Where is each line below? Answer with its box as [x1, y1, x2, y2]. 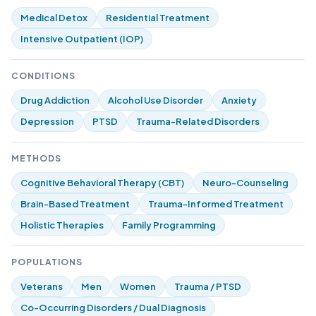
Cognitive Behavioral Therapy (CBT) [20, 177, 184, 188]
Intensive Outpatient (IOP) [20, 33, 143, 44]
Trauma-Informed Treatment [148, 198, 284, 209]
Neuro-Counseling [202, 177, 288, 188]
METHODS [11, 153, 61, 164]
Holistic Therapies [20, 219, 104, 231]
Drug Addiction [20, 95, 90, 106]
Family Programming [122, 219, 216, 231]
